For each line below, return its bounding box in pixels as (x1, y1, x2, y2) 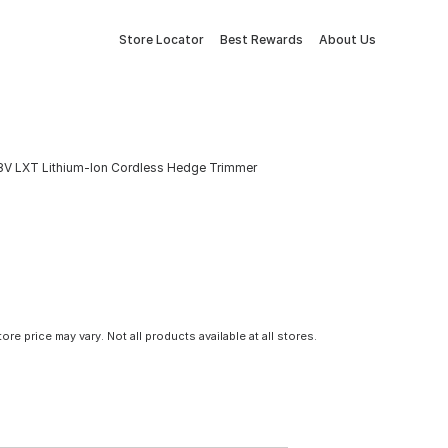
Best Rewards (220, 32, 303, 47)
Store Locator (119, 32, 204, 47)
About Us (319, 32, 376, 47)
